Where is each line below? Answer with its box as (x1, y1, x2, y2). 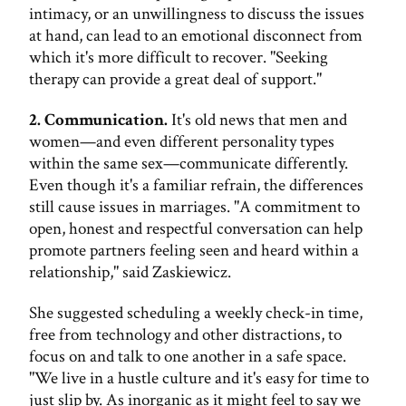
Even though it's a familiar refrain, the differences (29, 173, 363, 197)
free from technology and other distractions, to (29, 323, 342, 346)
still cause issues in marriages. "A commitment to (29, 195, 360, 218)
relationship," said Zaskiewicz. (29, 260, 231, 284)
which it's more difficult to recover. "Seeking (29, 46, 328, 70)
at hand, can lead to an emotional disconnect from (29, 24, 362, 48)
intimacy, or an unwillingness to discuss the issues (29, 3, 364, 26)
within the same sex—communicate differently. (29, 151, 348, 175)
